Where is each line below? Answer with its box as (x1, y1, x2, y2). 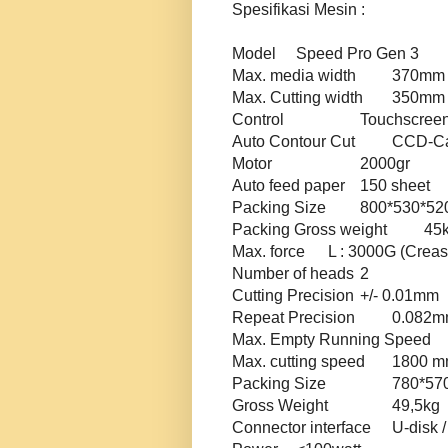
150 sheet (360, 177, 430, 195)
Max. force (232, 243, 309, 261)
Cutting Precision (232, 287, 358, 305)
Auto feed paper (232, 177, 349, 195)
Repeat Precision (232, 309, 359, 327)
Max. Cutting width (232, 89, 367, 107)
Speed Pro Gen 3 (296, 45, 419, 63)
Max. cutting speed (232, 353, 369, 371)
